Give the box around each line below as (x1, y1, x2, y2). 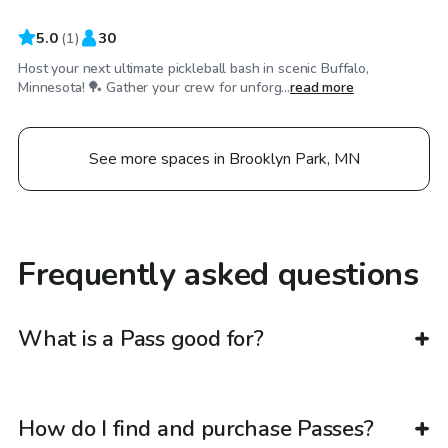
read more (289, 77, 354, 97)
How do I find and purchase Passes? (18, 414, 374, 445)
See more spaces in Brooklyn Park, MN (88, 147, 360, 170)
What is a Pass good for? (18, 324, 264, 355)
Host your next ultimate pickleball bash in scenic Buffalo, (18, 58, 369, 78)
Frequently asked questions (18, 252, 419, 296)
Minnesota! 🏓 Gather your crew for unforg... (18, 77, 290, 97)
